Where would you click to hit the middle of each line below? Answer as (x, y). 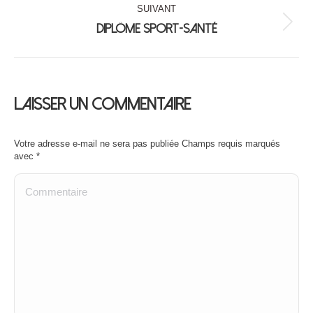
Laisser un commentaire (102, 104)
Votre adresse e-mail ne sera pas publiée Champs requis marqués (147, 144)
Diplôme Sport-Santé (156, 29)
